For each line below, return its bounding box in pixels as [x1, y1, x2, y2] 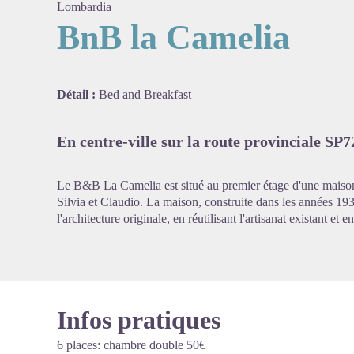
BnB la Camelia [57, 18, 290, 57]
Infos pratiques [57, 306, 220, 334]
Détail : [57, 88, 99, 101]
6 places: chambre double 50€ [57, 338, 205, 352]
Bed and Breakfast [99, 88, 191, 101]
